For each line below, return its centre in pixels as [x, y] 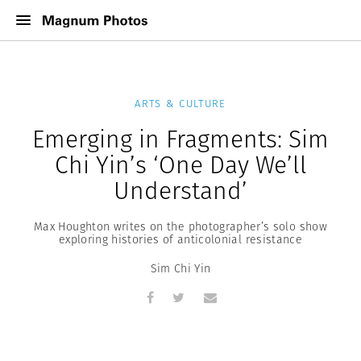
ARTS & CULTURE [180, 104]
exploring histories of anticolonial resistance [180, 239]
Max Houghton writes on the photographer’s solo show [180, 226]
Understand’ [180, 191]
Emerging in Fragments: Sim [180, 139]
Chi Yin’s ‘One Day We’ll [180, 165]
